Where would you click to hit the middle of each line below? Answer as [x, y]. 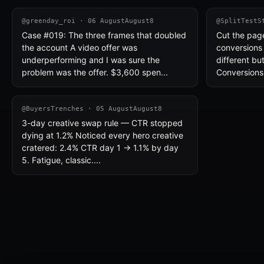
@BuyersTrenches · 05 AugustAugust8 [92, 109]
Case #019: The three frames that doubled [104, 35]
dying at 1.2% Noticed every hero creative [103, 135]
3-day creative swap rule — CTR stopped [102, 123]
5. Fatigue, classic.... [61, 160]
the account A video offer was [80, 47]
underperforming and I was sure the [91, 60]
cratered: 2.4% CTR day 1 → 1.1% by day [100, 148]
